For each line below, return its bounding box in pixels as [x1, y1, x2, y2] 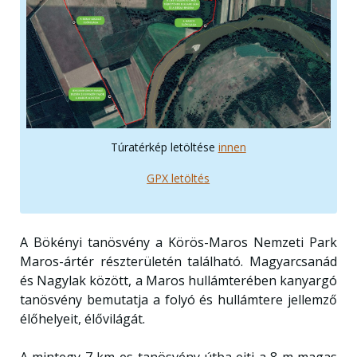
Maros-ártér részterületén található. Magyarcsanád [19, 253, 338, 270]
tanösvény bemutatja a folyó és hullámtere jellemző [19, 291, 338, 308]
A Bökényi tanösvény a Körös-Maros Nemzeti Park [19, 233, 338, 251]
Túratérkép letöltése [110, 139, 218, 155]
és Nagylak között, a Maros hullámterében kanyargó [19, 272, 338, 289]
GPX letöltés [147, 171, 210, 186]
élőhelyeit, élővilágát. [19, 310, 145, 328]
